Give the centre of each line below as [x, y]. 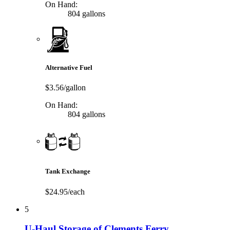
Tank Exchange [68, 171]
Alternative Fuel [69, 68]
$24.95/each [65, 191]
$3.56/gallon [65, 88]
